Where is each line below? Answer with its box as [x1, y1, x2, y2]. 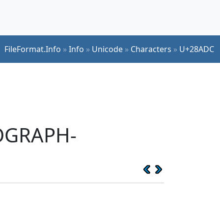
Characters [131, 43, 171, 55]
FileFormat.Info [4, 43, 61, 55]
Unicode [92, 43, 123, 55]
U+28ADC [179, 43, 214, 55]
